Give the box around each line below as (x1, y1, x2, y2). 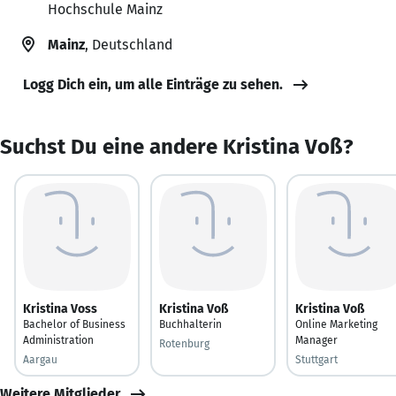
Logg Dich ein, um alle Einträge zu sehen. (23, 75, 283, 93)
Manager (295, 333, 338, 346)
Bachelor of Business (23, 317, 126, 331)
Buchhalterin (159, 317, 222, 331)
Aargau (23, 353, 57, 366)
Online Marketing (295, 317, 377, 331)
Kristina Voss (23, 301, 97, 316)
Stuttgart (295, 353, 338, 366)
